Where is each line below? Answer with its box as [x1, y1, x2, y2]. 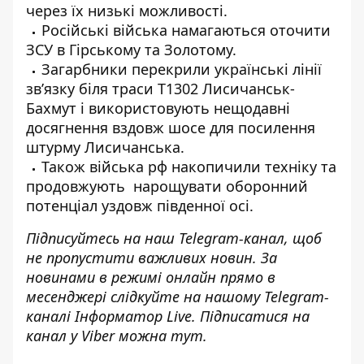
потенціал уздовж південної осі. [26, 195, 253, 215]
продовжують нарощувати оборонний [26, 175, 308, 196]
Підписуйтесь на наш [26, 227, 179, 248]
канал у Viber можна [26, 325, 171, 345]
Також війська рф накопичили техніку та [41, 156, 336, 176]
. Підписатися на [192, 305, 310, 326]
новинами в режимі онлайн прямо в [26, 266, 275, 287]
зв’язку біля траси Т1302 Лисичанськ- [26, 78, 295, 98]
